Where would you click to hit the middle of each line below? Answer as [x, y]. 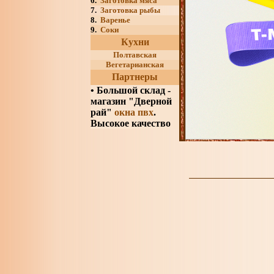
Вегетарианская [135, 65]
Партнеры [135, 77]
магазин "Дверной [131, 101]
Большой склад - [134, 90]
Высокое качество [131, 123]
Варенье [115, 20]
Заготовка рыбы [130, 10]
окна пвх [134, 112]
